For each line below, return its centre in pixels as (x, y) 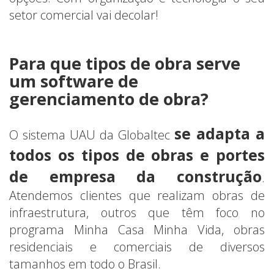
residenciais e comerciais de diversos (137, 246)
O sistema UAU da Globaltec (92, 135)
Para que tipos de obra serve (125, 63)
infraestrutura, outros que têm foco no (137, 212)
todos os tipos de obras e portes (137, 154)
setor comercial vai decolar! (84, 15)
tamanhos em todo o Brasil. (85, 264)
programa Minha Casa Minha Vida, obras (137, 229)
